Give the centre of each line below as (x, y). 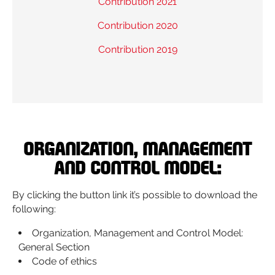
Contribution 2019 (137, 49)
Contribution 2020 (137, 25)
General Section (54, 247)
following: (34, 209)
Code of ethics (64, 261)
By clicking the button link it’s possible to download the (135, 195)
